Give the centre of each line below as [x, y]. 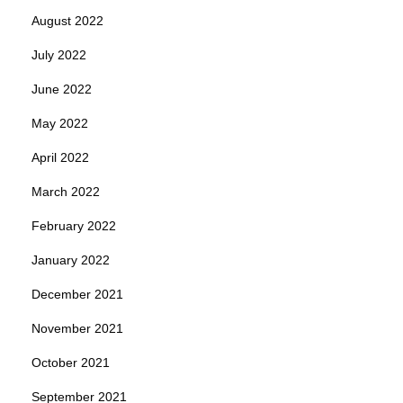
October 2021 [71, 362]
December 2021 [77, 294]
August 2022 [67, 20]
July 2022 [59, 54]
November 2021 [77, 328]
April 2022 [60, 157]
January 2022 [71, 260]
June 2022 [62, 89]
